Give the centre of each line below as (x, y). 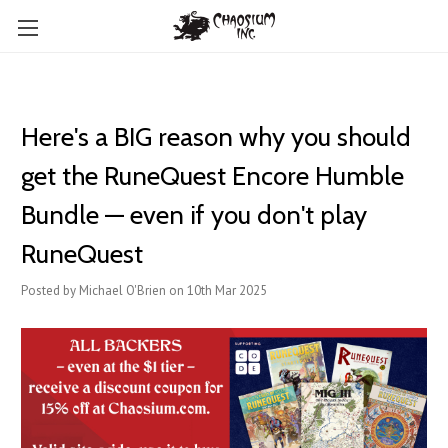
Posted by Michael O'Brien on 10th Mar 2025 (144, 290)
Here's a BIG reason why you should (216, 137)
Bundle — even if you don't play (194, 215)
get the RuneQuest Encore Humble (212, 176)
